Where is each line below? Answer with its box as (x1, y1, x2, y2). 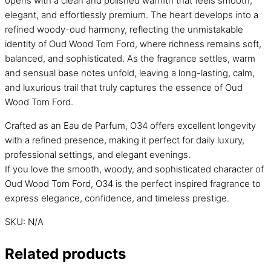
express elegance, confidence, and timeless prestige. (5, 192, 229, 204)
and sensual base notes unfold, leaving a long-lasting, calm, (5, 67, 255, 79)
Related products (5, 244, 126, 263)
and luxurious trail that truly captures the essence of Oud (5, 81, 243, 93)
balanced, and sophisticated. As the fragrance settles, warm (5, 52, 255, 64)
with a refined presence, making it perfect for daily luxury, (5, 134, 244, 146)
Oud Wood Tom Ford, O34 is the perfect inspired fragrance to (5, 177, 261, 189)
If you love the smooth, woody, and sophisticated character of (5, 163, 264, 175)
